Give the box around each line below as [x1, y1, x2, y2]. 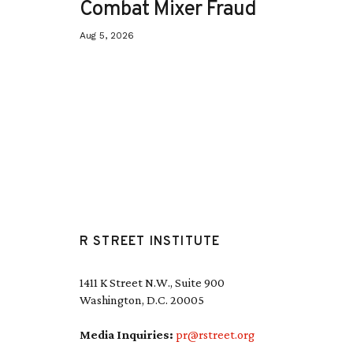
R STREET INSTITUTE [79, 234, 221, 250]
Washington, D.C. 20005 [79, 293, 204, 307]
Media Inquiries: [79, 328, 176, 341]
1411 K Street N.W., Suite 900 [79, 276, 225, 289]
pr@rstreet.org [175, 328, 255, 341]
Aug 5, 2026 [79, 30, 134, 41]
